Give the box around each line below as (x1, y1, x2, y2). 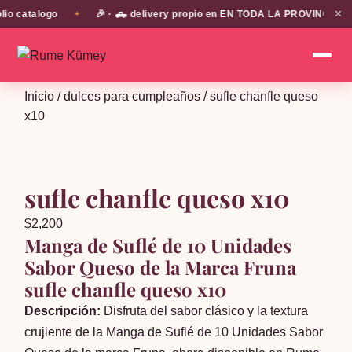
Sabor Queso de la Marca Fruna (24, 255, 297, 280)
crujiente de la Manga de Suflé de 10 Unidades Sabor (24, 325, 324, 339)
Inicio (24, 90, 55, 103)
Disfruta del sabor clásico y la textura (101, 304, 309, 317)
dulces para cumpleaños (64, 90, 201, 103)
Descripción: (24, 304, 101, 317)
